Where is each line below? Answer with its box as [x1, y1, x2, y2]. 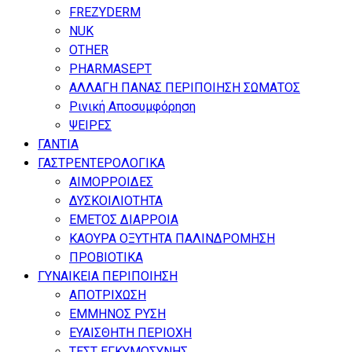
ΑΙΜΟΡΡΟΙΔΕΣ [69, 174, 153, 189]
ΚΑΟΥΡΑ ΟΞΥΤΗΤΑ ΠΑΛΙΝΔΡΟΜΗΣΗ [69, 230, 275, 246]
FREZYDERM [69, 4, 141, 20]
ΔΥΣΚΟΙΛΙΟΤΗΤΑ [69, 192, 163, 208]
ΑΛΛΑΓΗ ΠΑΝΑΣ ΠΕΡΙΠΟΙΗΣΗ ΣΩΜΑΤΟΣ [69, 79, 300, 95]
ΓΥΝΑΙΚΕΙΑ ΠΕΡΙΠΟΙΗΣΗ [38, 268, 178, 284]
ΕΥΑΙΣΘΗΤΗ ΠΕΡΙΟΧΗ [69, 324, 192, 340]
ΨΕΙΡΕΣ [69, 117, 112, 133]
